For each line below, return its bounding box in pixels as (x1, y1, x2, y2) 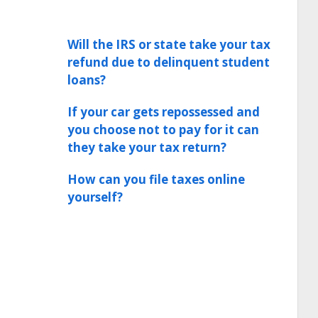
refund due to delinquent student (67, 54, 270, 70)
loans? (67, 72, 106, 88)
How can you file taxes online (67, 171, 245, 187)
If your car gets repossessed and (67, 104, 260, 120)
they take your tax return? (67, 139, 226, 155)
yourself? (67, 189, 123, 205)
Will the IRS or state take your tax (67, 36, 270, 53)
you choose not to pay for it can (67, 121, 259, 138)
